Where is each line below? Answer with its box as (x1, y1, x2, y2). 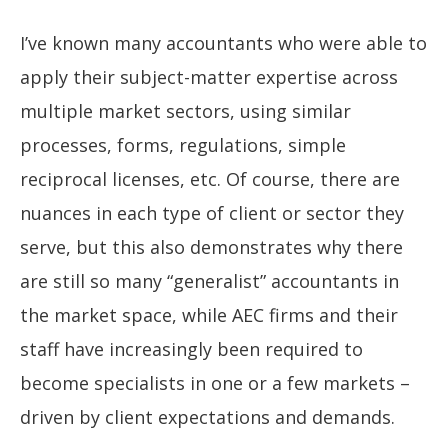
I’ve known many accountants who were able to (20, 30, 427, 55)
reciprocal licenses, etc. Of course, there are (20, 166, 400, 191)
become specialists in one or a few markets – (20, 370, 410, 395)
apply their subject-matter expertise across (20, 64, 398, 89)
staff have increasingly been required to (20, 336, 363, 361)
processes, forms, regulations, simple (20, 132, 346, 157)
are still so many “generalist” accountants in (20, 268, 399, 293)
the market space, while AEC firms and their (20, 302, 398, 327)
